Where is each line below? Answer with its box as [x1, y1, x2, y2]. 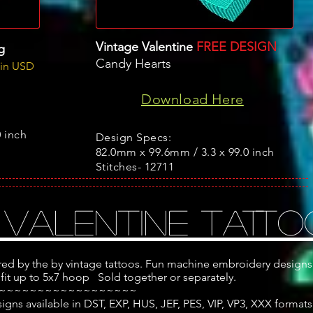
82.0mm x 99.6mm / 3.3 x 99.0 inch [96, 145, 275, 159]
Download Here [141, 90, 244, 108]
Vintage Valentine [96, 38, 193, 54]
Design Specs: [96, 130, 172, 144]
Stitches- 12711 [96, 159, 175, 173]
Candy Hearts [96, 55, 171, 71]
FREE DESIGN [196, 38, 277, 54]
